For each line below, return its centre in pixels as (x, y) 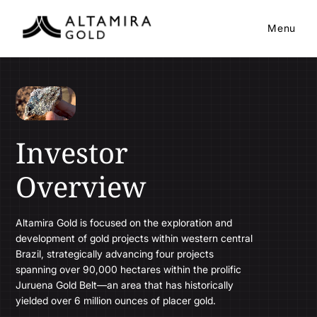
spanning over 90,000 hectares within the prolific (129, 269)
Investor (72, 152)
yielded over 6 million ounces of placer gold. (116, 300)
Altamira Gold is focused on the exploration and (124, 222)
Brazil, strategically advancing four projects (115, 253)
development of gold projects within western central (134, 238)
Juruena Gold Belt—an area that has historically (125, 284)
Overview (81, 186)
